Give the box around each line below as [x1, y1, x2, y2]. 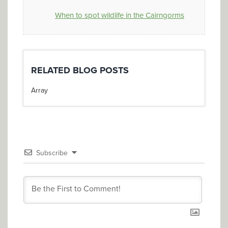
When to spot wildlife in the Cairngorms [55, 10, 184, 20]
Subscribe [36, 148, 68, 157]
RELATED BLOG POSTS [31, 64, 129, 76]
